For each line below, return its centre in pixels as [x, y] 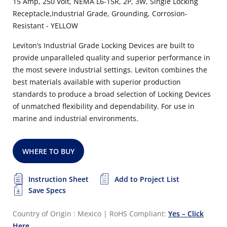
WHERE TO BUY [49, 151]
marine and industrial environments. [75, 118]
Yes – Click [186, 214]
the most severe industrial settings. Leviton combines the [110, 70]
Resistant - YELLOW [45, 26]
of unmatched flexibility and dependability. [87, 106]
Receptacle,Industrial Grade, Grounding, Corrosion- [100, 13]
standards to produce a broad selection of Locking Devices [112, 94]
